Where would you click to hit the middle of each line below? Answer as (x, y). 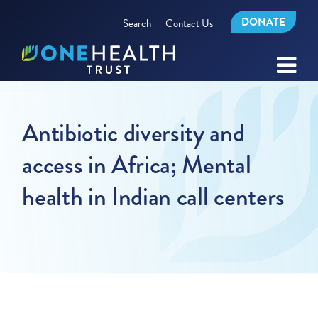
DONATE (263, 22)
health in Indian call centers (153, 197)
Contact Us (189, 23)
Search (137, 23)
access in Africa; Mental (137, 165)
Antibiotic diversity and (133, 133)
